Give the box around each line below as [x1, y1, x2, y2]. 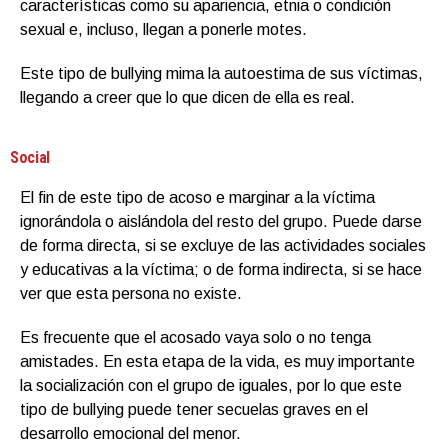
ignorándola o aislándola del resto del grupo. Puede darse [20, 212, 422, 230]
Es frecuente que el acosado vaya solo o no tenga [20, 328, 371, 346]
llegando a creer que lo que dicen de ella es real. [20, 88, 355, 106]
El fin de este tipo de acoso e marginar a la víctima [20, 188, 375, 206]
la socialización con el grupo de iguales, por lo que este [20, 376, 402, 394]
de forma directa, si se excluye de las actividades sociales [20, 236, 426, 254]
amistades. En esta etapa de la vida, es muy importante [20, 352, 415, 370]
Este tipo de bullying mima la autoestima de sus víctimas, [20, 64, 423, 82]
